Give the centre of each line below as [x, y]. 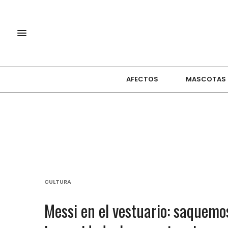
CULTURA [58, 181]
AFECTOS [142, 79]
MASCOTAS [206, 79]
